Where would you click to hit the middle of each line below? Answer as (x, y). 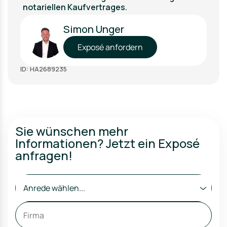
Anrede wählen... (54, 188)
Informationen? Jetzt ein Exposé (107, 143)
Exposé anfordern (110, 47)
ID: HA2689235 (44, 69)
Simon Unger (94, 29)
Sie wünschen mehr (72, 131)
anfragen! (44, 155)
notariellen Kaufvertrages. (75, 7)
